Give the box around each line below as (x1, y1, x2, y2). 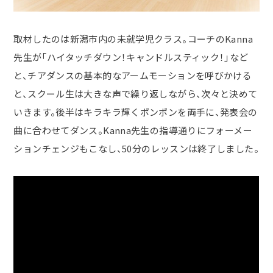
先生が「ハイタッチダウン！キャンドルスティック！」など (13, 51, 249, 64)
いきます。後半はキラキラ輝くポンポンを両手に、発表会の (13, 105, 258, 119)
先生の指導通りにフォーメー (131, 124, 252, 137)
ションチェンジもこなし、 (13, 142, 122, 155)
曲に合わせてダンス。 (13, 124, 104, 137)
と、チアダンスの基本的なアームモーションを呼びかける (13, 69, 252, 82)
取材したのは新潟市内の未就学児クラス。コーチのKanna (13, 32, 253, 46)
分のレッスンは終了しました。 (132, 142, 259, 155)
